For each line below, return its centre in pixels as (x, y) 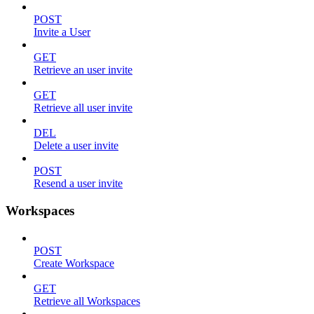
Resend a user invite (78, 184)
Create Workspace (74, 263)
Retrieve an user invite (83, 70)
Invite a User (62, 32)
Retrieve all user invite (83, 108)
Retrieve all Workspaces (87, 301)
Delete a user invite (76, 146)
